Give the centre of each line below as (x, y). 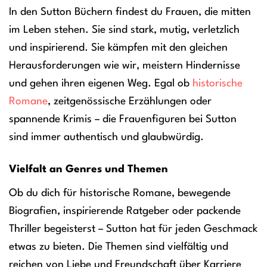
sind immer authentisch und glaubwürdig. (106, 137)
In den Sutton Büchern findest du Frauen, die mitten (130, 12)
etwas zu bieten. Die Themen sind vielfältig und (119, 247)
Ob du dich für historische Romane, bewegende (120, 194)
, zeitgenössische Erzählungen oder (130, 101)
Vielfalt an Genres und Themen (89, 170)
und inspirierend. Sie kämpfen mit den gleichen (118, 48)
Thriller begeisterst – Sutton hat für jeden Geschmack (133, 229)
